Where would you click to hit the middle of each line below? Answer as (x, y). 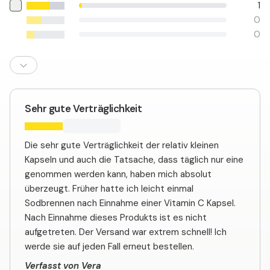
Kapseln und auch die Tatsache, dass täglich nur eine (134, 160)
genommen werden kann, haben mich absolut (118, 174)
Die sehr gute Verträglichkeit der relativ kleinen (122, 146)
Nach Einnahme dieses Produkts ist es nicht (116, 218)
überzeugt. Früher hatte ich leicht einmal (109, 189)
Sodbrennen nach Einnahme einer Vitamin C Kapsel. (130, 203)
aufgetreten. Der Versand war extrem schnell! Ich (126, 232)
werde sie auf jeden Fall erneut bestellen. (109, 247)
